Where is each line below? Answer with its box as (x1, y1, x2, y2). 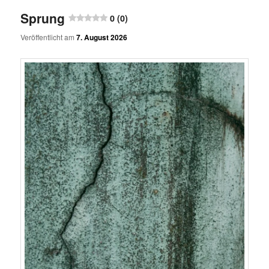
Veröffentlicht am (20, 31, 77, 42)
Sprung (20, 9, 65, 28)
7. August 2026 (76, 31, 128, 43)
